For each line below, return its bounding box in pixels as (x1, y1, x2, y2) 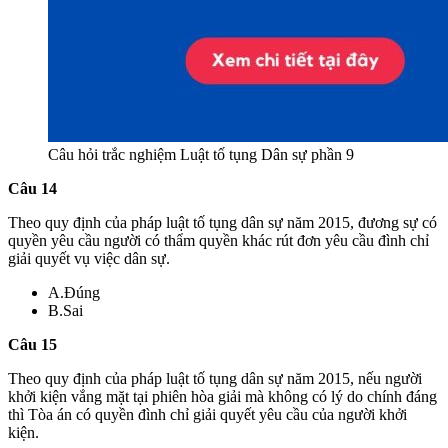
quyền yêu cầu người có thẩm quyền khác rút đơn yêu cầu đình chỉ (8, 231, 429, 249)
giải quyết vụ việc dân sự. (8, 249, 170, 267)
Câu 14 (8, 179, 57, 197)
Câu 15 (8, 335, 57, 353)
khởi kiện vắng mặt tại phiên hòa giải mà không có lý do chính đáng (8, 387, 437, 405)
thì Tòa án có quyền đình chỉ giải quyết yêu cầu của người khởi (8, 405, 407, 423)
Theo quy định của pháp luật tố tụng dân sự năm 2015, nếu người (8, 369, 422, 387)
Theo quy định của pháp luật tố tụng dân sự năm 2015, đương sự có (8, 213, 437, 231)
